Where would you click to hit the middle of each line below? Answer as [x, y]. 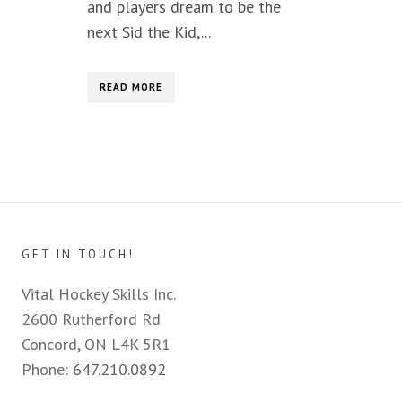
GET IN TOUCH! [78, 254]
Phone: [47, 369]
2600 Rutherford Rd [91, 319]
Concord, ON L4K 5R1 [96, 344]
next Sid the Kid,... [149, 31]
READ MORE [131, 87]
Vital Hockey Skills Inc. [99, 293]
